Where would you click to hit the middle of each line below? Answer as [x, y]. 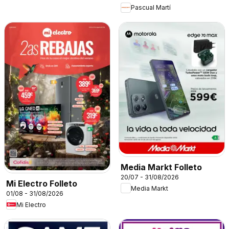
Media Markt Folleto [161, 167]
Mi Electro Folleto [42, 184]
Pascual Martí [151, 8]
